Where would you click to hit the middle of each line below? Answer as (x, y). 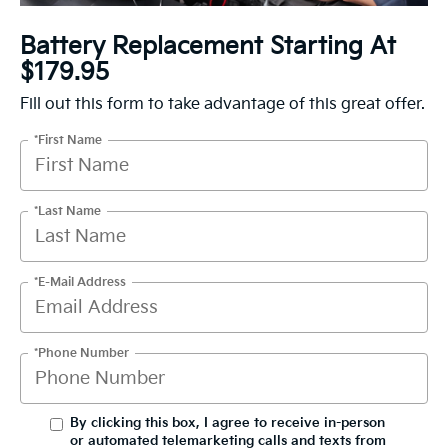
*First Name (68, 139)
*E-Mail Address (80, 281)
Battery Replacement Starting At (208, 46)
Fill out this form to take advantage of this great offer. (222, 104)
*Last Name (67, 210)
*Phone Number (81, 352)
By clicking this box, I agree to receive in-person (227, 422)
